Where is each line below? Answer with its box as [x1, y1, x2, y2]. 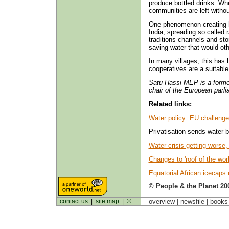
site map [95, 198, 119, 205]
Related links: [148, 100, 192, 108]
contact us [59, 198, 88, 205]
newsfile [178, 198, 207, 205]
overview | [146, 198, 178, 205]
